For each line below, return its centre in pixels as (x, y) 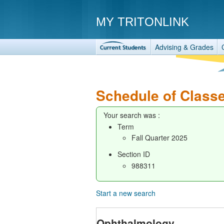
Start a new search (126, 193)
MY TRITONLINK (142, 22)
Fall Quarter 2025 (159, 137)
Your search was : (132, 115)
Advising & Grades (184, 47)
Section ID (134, 154)
